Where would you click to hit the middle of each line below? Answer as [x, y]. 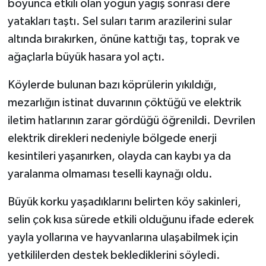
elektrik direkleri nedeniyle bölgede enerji [112, 139]
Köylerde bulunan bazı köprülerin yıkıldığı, [112, 85]
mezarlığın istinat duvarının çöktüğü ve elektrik [124, 103]
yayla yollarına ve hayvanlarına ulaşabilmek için [123, 238]
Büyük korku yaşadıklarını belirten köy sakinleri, [124, 202]
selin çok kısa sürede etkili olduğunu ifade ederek [130, 220]
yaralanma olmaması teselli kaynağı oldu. [110, 174]
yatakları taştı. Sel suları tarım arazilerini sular [120, 22]
